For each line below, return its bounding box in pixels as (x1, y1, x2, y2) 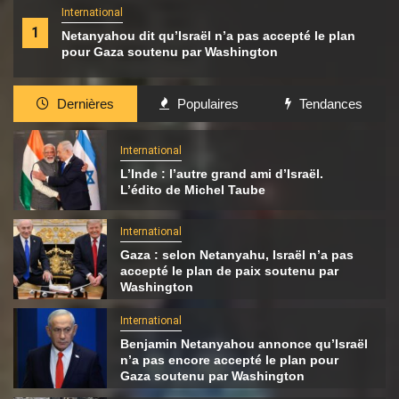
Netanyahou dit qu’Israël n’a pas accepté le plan (61, 28, 355, 43)
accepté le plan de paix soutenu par (119, 263, 338, 278)
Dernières (53, 96, 115, 111)
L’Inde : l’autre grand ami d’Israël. (119, 166, 323, 181)
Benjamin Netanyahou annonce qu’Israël (119, 336, 368, 351)
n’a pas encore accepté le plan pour (119, 352, 338, 367)
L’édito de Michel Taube (119, 182, 265, 197)
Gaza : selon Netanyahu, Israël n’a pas (119, 247, 354, 262)
